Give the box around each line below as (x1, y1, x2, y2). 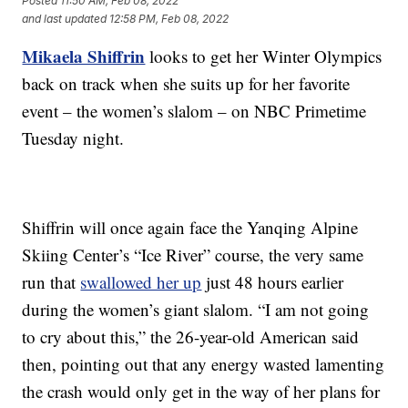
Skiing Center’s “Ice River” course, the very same (22, 243, 364, 267)
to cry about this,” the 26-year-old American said (22, 325, 360, 349)
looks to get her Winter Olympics (145, 45, 382, 68)
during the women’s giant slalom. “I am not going (22, 298, 370, 321)
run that (22, 270, 81, 294)
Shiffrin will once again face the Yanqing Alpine (22, 216, 359, 240)
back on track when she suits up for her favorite (22, 72, 351, 96)
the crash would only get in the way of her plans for (22, 380, 381, 403)
